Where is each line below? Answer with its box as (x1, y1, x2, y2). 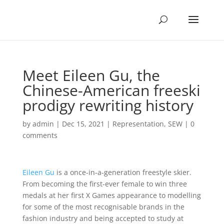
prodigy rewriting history (22, 95, 193, 115)
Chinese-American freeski (22, 80, 200, 100)
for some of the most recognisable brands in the (22, 202, 184, 211)
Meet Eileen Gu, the (22, 65, 160, 85)
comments (22, 130, 57, 140)
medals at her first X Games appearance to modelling (22, 190, 201, 200)
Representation (112, 119, 164, 128)
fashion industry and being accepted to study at (22, 213, 183, 223)
